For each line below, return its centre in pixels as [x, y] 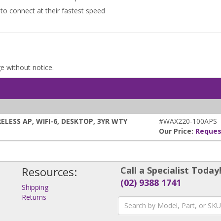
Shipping [35, 187]
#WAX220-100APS [188, 121]
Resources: [49, 172]
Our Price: [177, 131]
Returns [34, 197]
